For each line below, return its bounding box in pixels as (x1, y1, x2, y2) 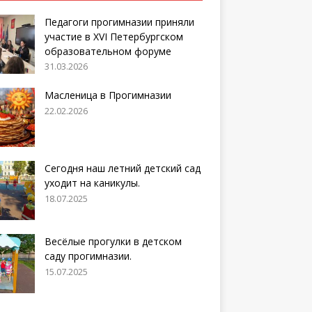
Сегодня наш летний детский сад (44, 162, 201, 175)
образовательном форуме (44, 44, 171, 58)
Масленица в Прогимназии (44, 88, 171, 102)
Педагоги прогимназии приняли (44, 15, 194, 29)
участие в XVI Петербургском (44, 29, 183, 43)
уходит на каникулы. (44, 176, 140, 190)
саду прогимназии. (44, 249, 132, 263)
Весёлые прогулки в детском (44, 235, 182, 249)
